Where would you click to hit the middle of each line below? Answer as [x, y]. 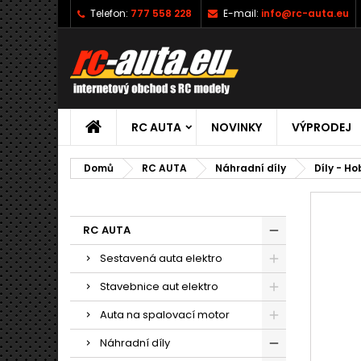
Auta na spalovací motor [165, 315]
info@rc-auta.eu [305, 13]
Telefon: [109, 13]
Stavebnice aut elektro [159, 286]
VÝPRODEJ [322, 127]
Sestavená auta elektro [161, 258]
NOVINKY [237, 127]
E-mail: [241, 13]
